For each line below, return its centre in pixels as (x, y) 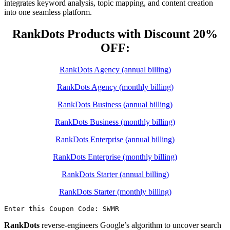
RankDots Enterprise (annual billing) (115, 139)
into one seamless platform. (48, 12)
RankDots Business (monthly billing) (115, 122)
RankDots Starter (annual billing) (115, 174)
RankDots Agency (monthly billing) (115, 87)
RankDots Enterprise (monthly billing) (115, 157)
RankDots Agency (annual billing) (115, 69)
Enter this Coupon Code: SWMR (62, 208)
